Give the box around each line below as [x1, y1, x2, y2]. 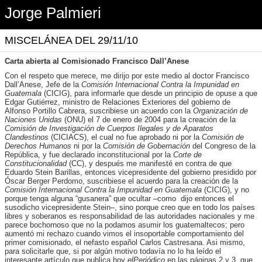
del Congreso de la [190, 142, 256, 150]
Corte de [173, 150, 202, 159]
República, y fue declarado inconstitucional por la [5, 150, 173, 159]
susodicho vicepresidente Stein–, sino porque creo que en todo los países [5, 203, 255, 212]
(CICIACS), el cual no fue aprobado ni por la [49, 133, 202, 142]
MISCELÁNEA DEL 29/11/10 [5, 35, 138, 46]
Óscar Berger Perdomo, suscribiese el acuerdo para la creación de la [5, 177, 238, 185]
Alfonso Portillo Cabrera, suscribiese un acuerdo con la [5, 106, 193, 115]
